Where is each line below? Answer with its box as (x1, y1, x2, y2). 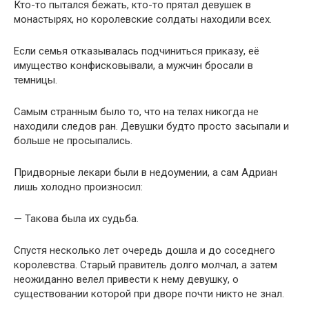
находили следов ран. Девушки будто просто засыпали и (14, 119, 289, 132)
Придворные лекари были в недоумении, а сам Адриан (14, 166, 277, 179)
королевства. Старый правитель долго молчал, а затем (14, 258, 277, 271)
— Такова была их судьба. (14, 212, 139, 225)
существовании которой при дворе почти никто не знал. (14, 287, 284, 300)
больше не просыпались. (14, 134, 132, 147)
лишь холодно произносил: (14, 180, 143, 193)
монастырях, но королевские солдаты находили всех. (14, 12, 272, 26)
